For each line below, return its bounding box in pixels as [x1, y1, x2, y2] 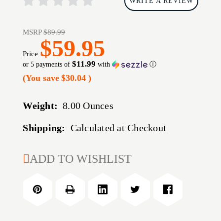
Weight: [23, 100, 58, 111]
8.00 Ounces [63, 100, 113, 111]
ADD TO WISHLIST [30, 152, 132, 166]
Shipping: [23, 122, 66, 134]
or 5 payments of [23, 61, 73, 69]
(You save [23, 73, 60, 83]
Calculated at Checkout [70, 122, 167, 134]
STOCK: [23, 164, 61, 175]
